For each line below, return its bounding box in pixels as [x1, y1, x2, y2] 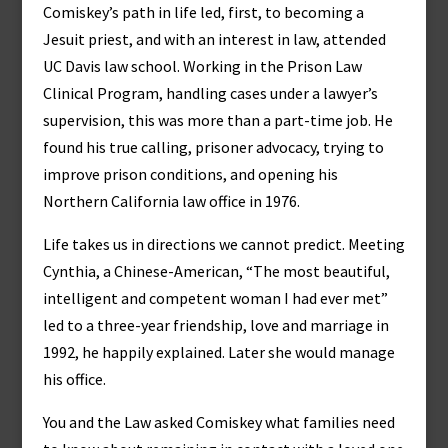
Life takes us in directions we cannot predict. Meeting [42, 234, 405, 254]
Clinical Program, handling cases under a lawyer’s [42, 83, 378, 103]
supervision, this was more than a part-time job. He [42, 110, 393, 130]
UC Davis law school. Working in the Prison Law [42, 56, 362, 76]
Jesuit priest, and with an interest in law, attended [42, 29, 386, 49]
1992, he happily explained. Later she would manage [42, 342, 395, 362]
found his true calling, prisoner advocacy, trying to [42, 137, 384, 157]
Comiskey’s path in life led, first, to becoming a [42, 2, 364, 22]
